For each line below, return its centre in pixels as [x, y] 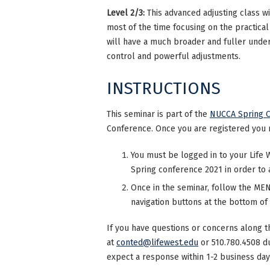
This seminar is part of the [158, 114]
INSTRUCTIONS [164, 88]
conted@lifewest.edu [157, 243]
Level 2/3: [127, 13]
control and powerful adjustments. [174, 57]
